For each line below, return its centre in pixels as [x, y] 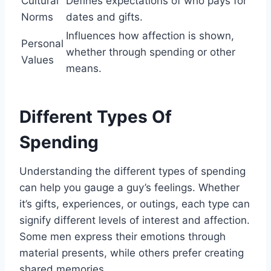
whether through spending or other [151, 52]
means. [84, 69]
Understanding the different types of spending [132, 171]
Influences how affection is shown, [150, 36]
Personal [42, 44]
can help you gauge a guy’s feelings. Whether [129, 188]
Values [38, 60]
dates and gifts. [104, 17]
